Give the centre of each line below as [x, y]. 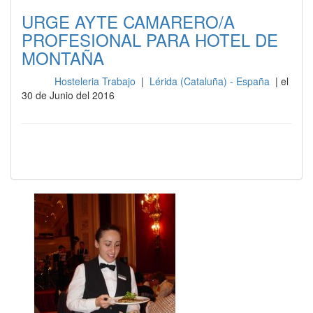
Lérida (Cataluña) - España [211, 81]
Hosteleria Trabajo [96, 81]
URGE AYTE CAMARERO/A [128, 21]
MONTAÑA [63, 58]
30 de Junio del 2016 [68, 95]
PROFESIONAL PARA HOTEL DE [150, 39]
